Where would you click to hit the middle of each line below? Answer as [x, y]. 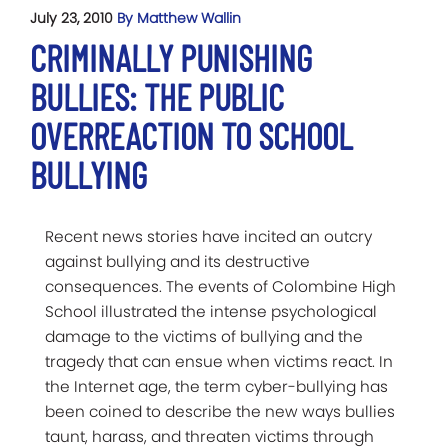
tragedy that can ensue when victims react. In [219, 361]
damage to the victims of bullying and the [204, 336]
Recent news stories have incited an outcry [208, 236]
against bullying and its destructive [177, 261]
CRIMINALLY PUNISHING [171, 57]
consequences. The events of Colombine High [220, 286]
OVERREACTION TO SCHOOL [191, 135]
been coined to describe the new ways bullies [220, 411]
